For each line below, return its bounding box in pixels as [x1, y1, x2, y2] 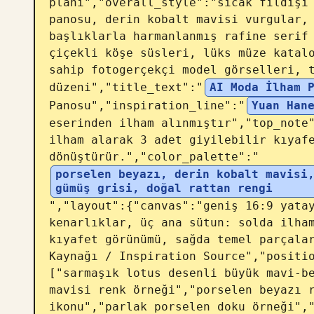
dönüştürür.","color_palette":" [49, 150, 259, 163]
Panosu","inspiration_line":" [49, 99, 245, 112]
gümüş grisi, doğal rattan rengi [55, 182, 273, 195]
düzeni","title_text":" [49, 81, 203, 94]
